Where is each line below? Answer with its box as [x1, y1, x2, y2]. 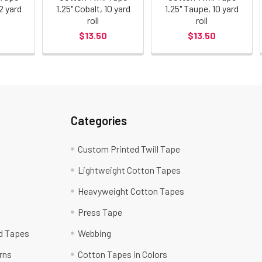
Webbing [78, 227, 112, 239]
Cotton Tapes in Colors [78, 249, 168, 260]
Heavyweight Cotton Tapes [78, 185, 185, 197]
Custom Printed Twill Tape [78, 143, 181, 155]
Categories [71, 113, 127, 128]
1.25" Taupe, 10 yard [165, 3, 239, 15]
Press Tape [78, 206, 123, 218]
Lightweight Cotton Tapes [78, 164, 181, 176]
